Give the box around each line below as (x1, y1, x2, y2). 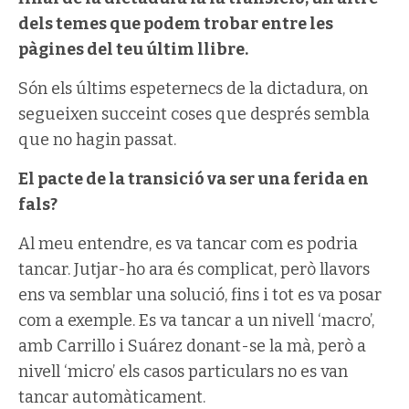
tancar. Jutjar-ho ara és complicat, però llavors (18, 258, 370, 279)
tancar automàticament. (18, 386, 205, 407)
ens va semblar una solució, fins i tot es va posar (18, 284, 382, 305)
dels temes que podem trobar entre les (18, 13, 333, 34)
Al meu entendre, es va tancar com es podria (18, 233, 358, 254)
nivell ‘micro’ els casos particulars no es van (18, 361, 348, 382)
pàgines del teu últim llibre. (18, 38, 248, 59)
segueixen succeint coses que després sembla (18, 103, 370, 124)
